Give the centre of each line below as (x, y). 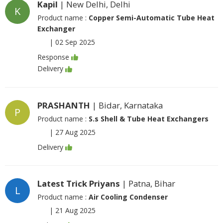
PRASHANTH (64, 105)
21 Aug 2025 (75, 210)
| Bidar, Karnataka (126, 105)
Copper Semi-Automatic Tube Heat (152, 18)
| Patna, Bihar (148, 183)
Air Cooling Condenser (128, 197)
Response (53, 57)
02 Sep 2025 (75, 42)
